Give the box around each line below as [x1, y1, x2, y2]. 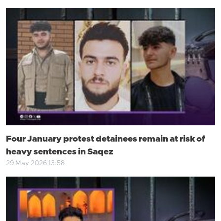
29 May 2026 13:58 [6, 159, 65, 168]
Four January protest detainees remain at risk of [6, 134, 205, 145]
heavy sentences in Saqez [6, 147, 113, 158]
